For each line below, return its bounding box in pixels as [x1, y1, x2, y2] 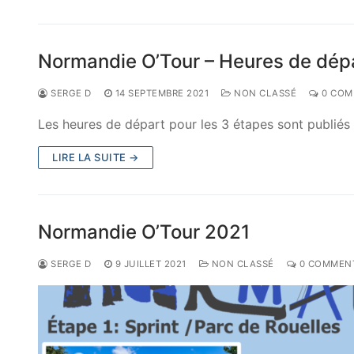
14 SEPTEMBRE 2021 [115, 88, 209, 100]
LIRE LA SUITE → [52, 151, 139, 164]
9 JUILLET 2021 [115, 258, 186, 270]
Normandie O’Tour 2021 [38, 220, 250, 244]
